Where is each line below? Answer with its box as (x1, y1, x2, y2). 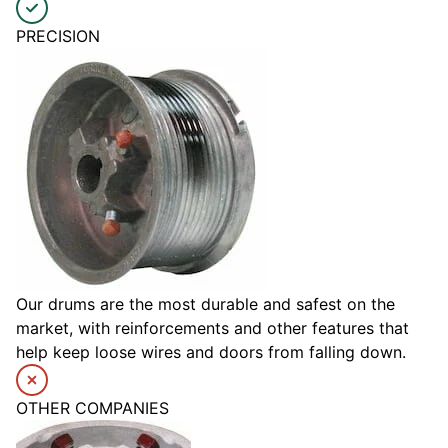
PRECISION (16, 26, 100, 47)
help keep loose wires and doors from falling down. (16, 342, 406, 363)
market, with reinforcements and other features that (16, 318, 409, 339)
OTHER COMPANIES (16, 398, 169, 419)
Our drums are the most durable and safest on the (16, 294, 395, 315)
